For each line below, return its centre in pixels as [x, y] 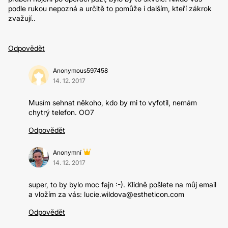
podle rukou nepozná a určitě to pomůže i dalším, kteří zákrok [110, 8]
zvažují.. [22, 18]
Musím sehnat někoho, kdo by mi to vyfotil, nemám [113, 103]
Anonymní [67, 152]
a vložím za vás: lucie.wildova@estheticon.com [106, 194]
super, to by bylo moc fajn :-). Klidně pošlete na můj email [122, 184]
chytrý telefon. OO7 [61, 112]
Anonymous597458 [80, 70]
